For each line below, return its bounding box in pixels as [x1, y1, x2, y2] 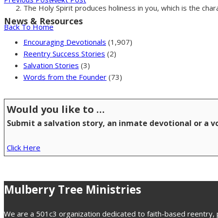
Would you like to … [7, 103, 105, 116]
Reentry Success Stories [23, 49, 105, 59]
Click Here [7, 143, 40, 153]
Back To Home [4, 21, 54, 32]
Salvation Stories [23, 60, 79, 71]
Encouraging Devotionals [23, 37, 106, 47]
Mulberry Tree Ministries [4, 182, 141, 197]
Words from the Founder [23, 72, 107, 82]
